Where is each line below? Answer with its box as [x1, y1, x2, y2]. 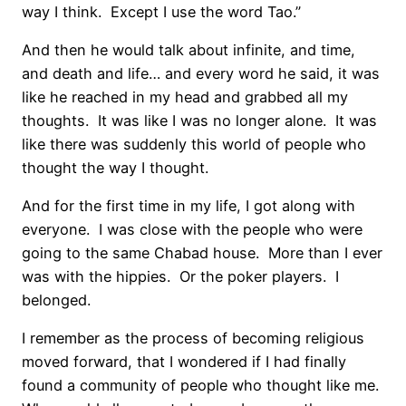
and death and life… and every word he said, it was [22, 63, 380, 82]
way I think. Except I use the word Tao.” [22, 2, 301, 21]
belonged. [22, 291, 91, 310]
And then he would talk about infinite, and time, [22, 40, 355, 59]
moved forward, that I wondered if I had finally [22, 353, 346, 372]
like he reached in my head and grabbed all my [22, 87, 348, 106]
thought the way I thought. [22, 158, 208, 177]
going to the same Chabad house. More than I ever [22, 244, 382, 263]
